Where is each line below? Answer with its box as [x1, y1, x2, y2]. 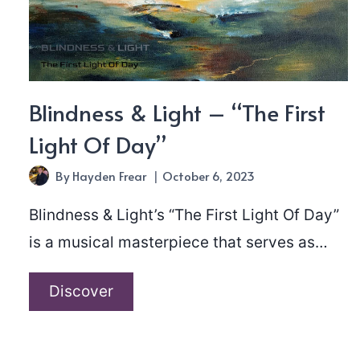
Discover [49, 281, 113, 301]
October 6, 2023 [162, 166, 256, 184]
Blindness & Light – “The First [29, 96, 325, 128]
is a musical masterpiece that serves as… [29, 232, 328, 252]
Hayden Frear [72, 166, 147, 184]
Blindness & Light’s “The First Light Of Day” [29, 205, 339, 224]
